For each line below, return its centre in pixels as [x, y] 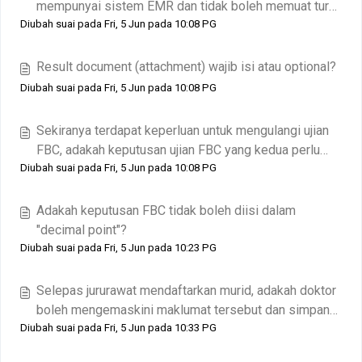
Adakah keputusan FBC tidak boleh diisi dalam [166, 210]
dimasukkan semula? [95, 169]
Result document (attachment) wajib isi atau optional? [186, 67]
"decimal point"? [82, 230]
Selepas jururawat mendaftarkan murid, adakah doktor [186, 290]
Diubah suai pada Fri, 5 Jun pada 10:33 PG [118, 328]
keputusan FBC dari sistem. [114, 25]
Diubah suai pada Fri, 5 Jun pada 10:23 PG [118, 248]
